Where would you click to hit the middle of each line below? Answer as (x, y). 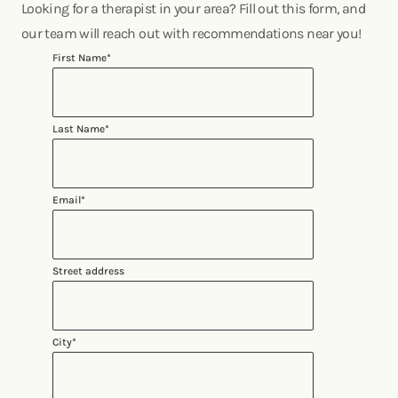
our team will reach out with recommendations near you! (191, 33)
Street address (89, 271)
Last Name (79, 128)
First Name (80, 57)
